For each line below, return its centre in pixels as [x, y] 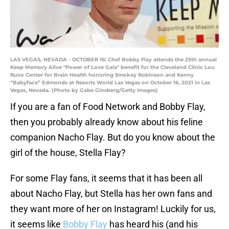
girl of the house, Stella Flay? [68, 153]
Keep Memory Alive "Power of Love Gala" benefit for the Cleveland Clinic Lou [112, 67]
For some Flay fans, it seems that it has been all [106, 178]
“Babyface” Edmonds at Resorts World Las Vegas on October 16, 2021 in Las [110, 83]
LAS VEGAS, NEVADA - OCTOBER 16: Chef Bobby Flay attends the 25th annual [113, 60]
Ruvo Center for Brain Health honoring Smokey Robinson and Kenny [102, 75]
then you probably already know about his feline [107, 122]
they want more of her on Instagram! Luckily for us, [113, 209]
